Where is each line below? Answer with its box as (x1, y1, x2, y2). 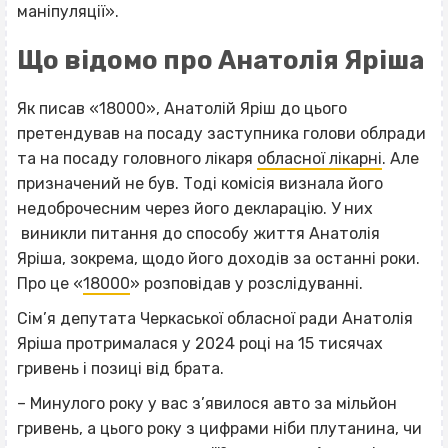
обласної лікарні (257, 148, 382, 168)
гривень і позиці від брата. (17, 358, 224, 378)
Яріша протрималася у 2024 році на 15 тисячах (17, 333, 383, 353)
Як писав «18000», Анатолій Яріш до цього (17, 98, 347, 118)
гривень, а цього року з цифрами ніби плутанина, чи (17, 418, 422, 438)
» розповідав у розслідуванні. (130, 273, 363, 293)
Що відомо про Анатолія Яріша (17, 44, 424, 75)
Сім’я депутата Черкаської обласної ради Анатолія (17, 308, 413, 328)
